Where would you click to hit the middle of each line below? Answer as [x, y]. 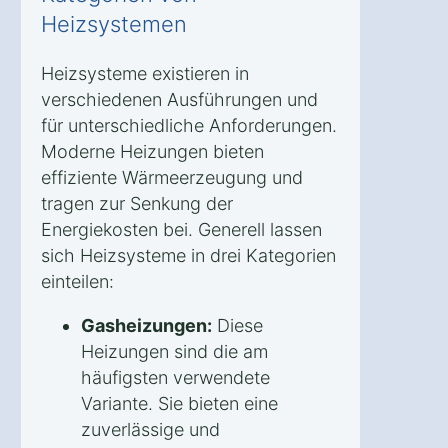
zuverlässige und [150, 429]
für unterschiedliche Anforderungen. [189, 125]
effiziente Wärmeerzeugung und [172, 177]
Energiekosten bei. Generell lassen [181, 229]
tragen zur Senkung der [137, 203]
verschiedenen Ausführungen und [179, 99]
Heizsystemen [114, 23]
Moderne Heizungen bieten [152, 151]
